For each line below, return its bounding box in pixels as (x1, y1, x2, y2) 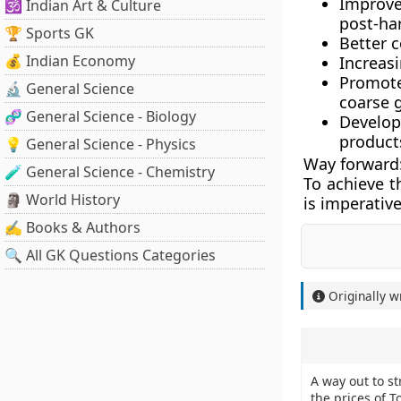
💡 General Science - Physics (4, 134, 196, 154)
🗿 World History (4, 190, 120, 209)
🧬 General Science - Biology (4, 107, 196, 126)
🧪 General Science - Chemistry (4, 162, 215, 182)
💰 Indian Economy (4, 51, 135, 71)
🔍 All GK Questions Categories (4, 245, 216, 265)
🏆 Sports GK (4, 23, 94, 43)
